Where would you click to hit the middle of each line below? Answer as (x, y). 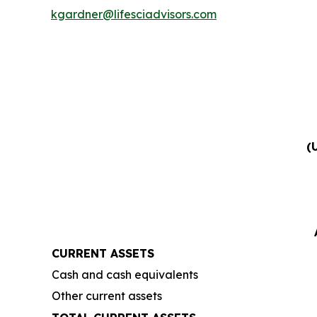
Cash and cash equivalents (125, 275)
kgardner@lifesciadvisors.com (134, 14)
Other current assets (107, 296)
